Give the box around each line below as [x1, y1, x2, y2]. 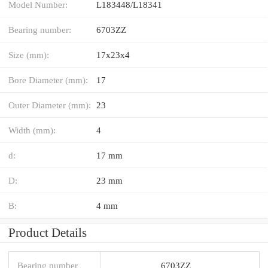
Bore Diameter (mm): [8, 74, 88, 85]
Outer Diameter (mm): [8, 99, 91, 110]
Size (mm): [8, 49, 49, 60]
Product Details [8, 225, 87, 240]
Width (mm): [8, 124, 56, 135]
